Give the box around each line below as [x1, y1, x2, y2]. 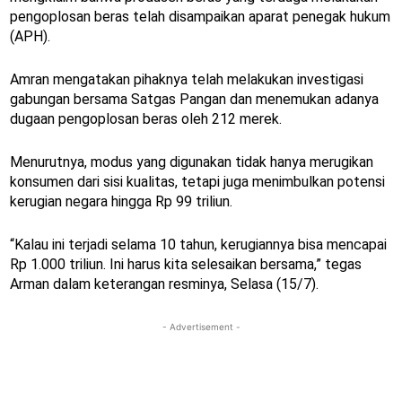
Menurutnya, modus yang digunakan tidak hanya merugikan [10, 153, 373, 170]
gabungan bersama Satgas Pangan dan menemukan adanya [10, 90, 379, 108]
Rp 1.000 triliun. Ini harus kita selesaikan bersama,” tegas [10, 255, 362, 273]
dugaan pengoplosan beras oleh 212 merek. [10, 109, 282, 127]
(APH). [10, 27, 50, 45]
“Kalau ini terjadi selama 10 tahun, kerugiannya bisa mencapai [10, 235, 387, 253]
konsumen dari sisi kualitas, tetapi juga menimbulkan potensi [10, 172, 385, 190]
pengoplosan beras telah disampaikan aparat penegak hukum [10, 7, 390, 25]
